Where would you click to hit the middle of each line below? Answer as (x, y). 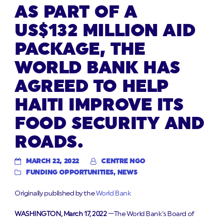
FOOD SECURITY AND (109, 123)
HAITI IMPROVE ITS (99, 105)
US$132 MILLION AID (105, 31)
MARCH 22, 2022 (53, 162)
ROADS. (49, 142)
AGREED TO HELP (92, 86)
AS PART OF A (76, 12)
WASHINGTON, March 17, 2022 (62, 214)
